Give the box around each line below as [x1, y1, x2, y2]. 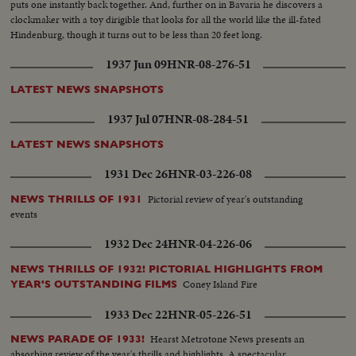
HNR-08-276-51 [166, 56, 251, 74]
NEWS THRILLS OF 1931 [10, 193, 143, 206]
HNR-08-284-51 [164, 110, 249, 129]
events [10, 207, 38, 222]
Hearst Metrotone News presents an [150, 331, 305, 347]
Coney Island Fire [183, 277, 258, 292]
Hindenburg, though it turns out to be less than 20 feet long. [10, 27, 263, 43]
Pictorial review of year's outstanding [148, 192, 304, 207]
